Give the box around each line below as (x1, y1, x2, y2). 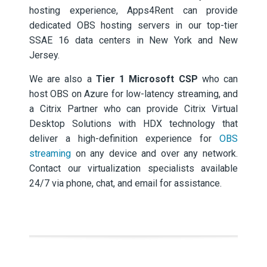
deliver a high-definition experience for (29, 133, 219, 144)
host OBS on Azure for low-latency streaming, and (29, 88, 238, 100)
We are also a (29, 73, 96, 85)
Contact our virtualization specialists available (29, 163, 238, 174)
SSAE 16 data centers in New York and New (29, 35, 238, 46)
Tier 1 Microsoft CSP (95, 73, 198, 85)
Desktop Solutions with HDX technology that (29, 118, 238, 129)
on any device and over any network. (71, 148, 238, 159)
